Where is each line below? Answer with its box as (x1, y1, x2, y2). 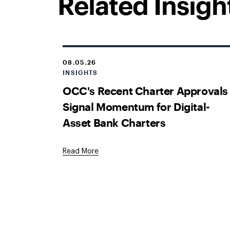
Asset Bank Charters (63, 116, 166, 129)
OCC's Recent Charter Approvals (63, 84, 228, 97)
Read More (63, 148, 99, 155)
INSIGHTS (63, 69, 98, 76)
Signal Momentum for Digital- (63, 100, 210, 113)
